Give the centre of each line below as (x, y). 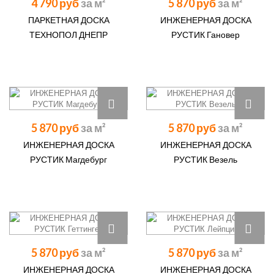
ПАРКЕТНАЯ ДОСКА (68, 20)
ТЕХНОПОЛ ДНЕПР (68, 35)
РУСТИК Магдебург (68, 159)
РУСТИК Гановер (206, 35)
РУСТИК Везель (206, 159)
